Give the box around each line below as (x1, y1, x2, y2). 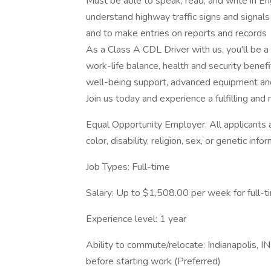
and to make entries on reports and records (86, 27, 267, 40)
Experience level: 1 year (86, 212, 186, 226)
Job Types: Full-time (86, 160, 170, 174)
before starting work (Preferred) (86, 255, 221, 268)
